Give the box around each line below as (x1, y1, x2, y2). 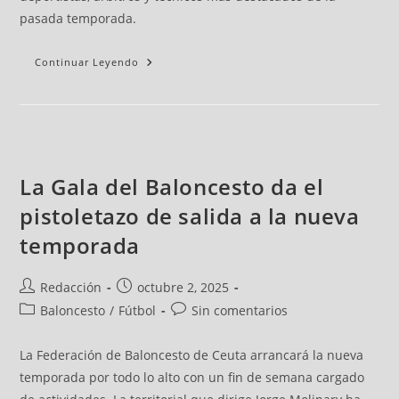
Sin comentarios (191, 302, 289, 320)
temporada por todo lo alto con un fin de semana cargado (20, 369, 365, 387)
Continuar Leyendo (35, 55, 140, 69)
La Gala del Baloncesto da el (20, 172, 324, 202)
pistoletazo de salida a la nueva (20, 201, 360, 232)
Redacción (40, 279, 102, 297)
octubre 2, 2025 (137, 279, 230, 297)
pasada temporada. (20, 10, 137, 28)
